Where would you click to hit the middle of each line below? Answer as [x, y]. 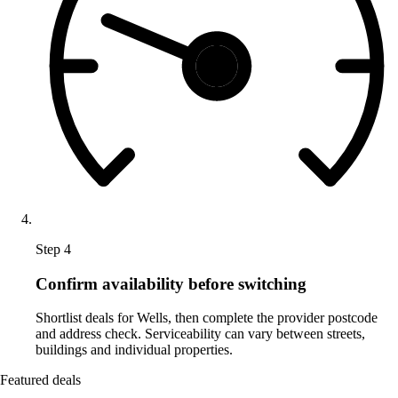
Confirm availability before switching [171, 283]
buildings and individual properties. [134, 350]
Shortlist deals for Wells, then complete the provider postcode [207, 318]
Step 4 [53, 249]
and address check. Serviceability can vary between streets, [200, 334]
